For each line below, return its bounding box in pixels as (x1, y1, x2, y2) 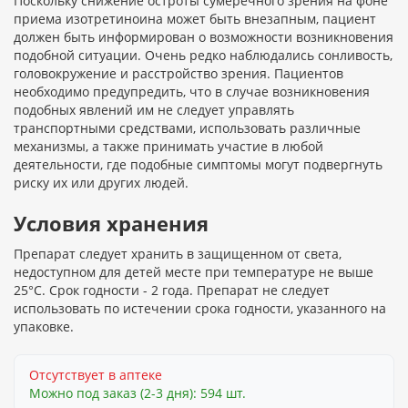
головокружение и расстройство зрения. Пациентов (14, 65, 343, 83)
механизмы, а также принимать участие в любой (14, 138, 323, 156)
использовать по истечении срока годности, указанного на (14, 300, 386, 318)
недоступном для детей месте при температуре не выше (14, 263, 373, 281)
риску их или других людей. (14, 174, 189, 192)
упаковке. (14, 318, 74, 336)
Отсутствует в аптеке (29, 366, 162, 384)
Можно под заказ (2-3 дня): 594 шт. (29, 384, 246, 403)
